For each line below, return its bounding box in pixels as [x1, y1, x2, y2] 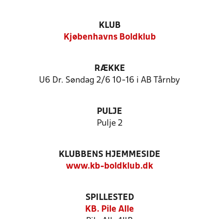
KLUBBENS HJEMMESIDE [59, 151, 160, 159]
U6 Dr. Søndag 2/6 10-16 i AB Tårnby [39, 76, 180, 85]
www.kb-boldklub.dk [66, 162, 153, 171]
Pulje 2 [96, 119, 123, 128]
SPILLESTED [85, 194, 134, 202]
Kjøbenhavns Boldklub [63, 33, 156, 42]
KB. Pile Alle [85, 205, 134, 214]
